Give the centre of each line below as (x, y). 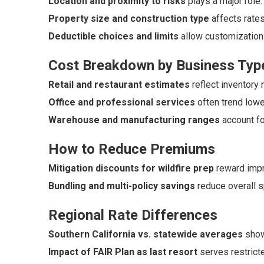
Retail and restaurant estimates (119, 85)
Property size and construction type (129, 19)
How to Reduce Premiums (132, 149)
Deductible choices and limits (113, 37)
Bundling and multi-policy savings (122, 186)
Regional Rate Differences (133, 215)
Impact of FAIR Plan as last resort (123, 252)
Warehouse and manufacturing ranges (134, 120)
